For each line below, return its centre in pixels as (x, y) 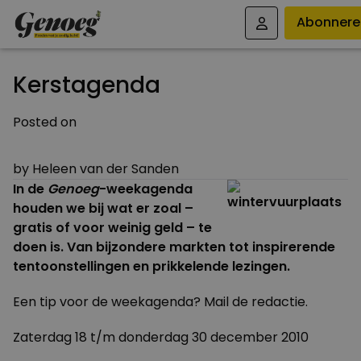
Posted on (45, 122)
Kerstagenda (87, 85)
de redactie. (268, 302)
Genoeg (73, 189)
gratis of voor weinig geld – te (112, 228)
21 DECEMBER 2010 (180, 145)
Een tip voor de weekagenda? (108, 302)
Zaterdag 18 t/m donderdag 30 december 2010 (161, 337)
